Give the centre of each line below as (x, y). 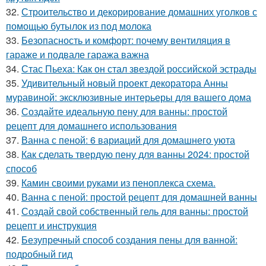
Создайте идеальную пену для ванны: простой (124, 111)
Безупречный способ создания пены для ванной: (129, 239)
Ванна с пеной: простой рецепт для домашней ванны (139, 197)
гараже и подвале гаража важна (77, 54)
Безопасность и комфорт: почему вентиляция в (126, 40)
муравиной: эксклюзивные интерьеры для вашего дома (129, 97)
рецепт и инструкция (51, 225)
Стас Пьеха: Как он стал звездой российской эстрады (139, 68)
